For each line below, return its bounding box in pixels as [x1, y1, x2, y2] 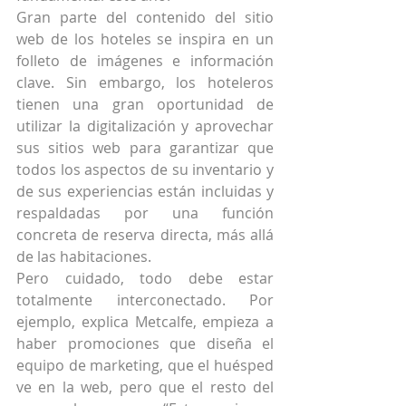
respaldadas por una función [16, 203, 274, 224]
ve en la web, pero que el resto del [16, 377, 274, 398]
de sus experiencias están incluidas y [16, 181, 274, 202]
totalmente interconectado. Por [16, 290, 274, 311]
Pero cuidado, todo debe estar [16, 268, 274, 289]
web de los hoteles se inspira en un [16, 29, 274, 50]
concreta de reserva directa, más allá [16, 225, 274, 246]
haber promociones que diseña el [16, 333, 274, 354]
